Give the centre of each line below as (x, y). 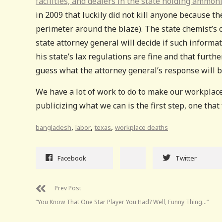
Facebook (72, 158)
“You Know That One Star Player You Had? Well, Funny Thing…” (122, 202)
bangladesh (54, 127)
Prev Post (68, 188)
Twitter (186, 158)
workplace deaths (141, 127)
